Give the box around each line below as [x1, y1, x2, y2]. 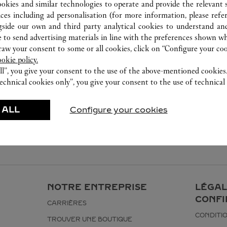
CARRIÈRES [47, 200, 87, 207]
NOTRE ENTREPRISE [47, 182, 147, 192]
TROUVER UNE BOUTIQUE [47, 215, 132, 223]
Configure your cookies [69, 105, 168, 115]
